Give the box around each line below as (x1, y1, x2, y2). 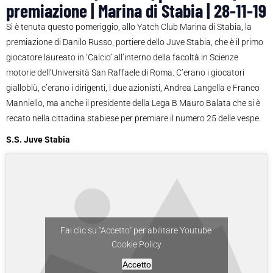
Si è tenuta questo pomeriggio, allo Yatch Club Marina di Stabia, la (6, 22, 252, 32)
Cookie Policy (112, 239, 161, 249)
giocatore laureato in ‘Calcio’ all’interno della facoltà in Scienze (6, 52, 238, 63)
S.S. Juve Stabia (6, 135, 70, 145)
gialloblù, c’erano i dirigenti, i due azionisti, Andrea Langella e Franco (6, 83, 260, 93)
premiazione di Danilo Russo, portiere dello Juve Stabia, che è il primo (6, 37, 263, 48)
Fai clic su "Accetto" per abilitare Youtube (60, 225, 213, 235)
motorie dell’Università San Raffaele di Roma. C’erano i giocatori (6, 68, 244, 78)
